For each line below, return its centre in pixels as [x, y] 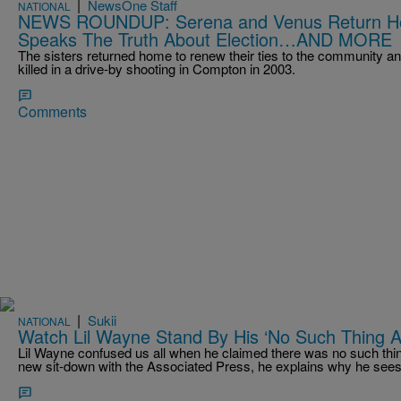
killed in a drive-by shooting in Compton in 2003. [157, 68]
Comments [52, 111]
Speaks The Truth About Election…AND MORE [205, 38]
